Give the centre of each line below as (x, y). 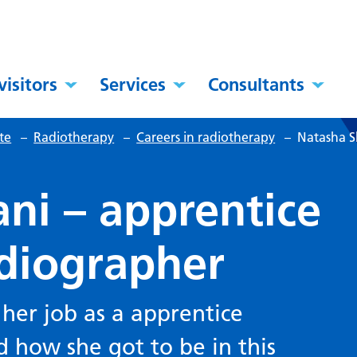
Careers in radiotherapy (206, 137)
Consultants (257, 85)
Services (133, 85)
